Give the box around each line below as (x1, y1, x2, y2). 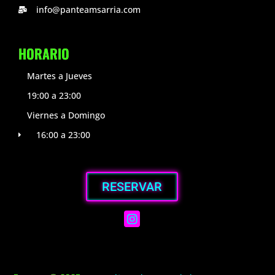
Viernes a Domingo (27, 109, 105, 122)
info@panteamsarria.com (36, 4, 141, 16)
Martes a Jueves (27, 70, 92, 82)
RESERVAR (102, 179, 162, 195)
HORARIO (18, 44, 69, 64)
